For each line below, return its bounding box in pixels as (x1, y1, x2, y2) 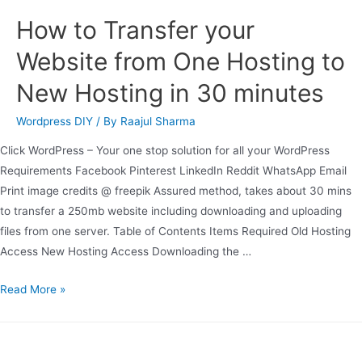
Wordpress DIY (16, 115, 93, 128)
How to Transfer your (16, 15, 255, 45)
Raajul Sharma (120, 115, 196, 128)
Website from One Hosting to (16, 47, 345, 77)
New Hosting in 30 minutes (16, 78, 324, 108)
